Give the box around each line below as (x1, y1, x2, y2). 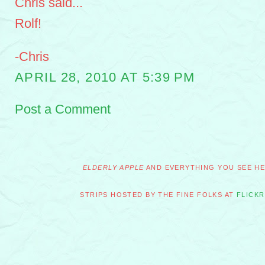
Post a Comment (15, 101, 111, 117)
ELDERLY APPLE (83, 163, 144, 171)
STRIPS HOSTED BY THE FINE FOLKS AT (80, 190, 237, 198)
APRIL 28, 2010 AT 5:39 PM (15, 69, 195, 85)
